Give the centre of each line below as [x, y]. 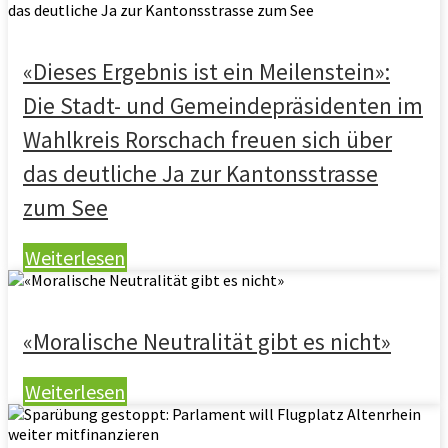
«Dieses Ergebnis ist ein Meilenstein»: [206, 71]
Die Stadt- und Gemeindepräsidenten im [223, 105]
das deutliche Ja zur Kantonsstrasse [200, 173]
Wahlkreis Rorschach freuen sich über [207, 139]
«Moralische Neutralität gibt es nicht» [207, 341]
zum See [65, 207]
